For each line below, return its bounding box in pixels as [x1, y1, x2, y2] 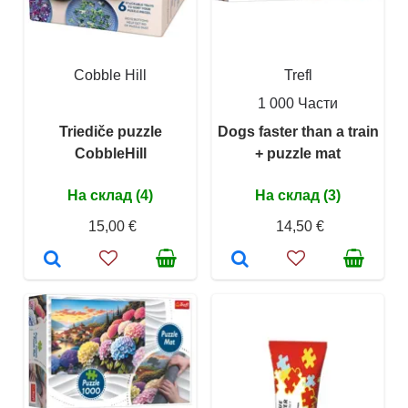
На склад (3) [255, 188, 341, 204]
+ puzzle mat [255, 146, 341, 162]
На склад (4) [67, 188, 153, 204]
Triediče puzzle [58, 124, 162, 140]
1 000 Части [258, 96, 338, 112]
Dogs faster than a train [217, 124, 379, 140]
